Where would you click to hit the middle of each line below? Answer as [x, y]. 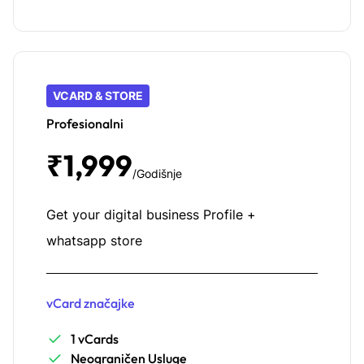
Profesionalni [85, 124]
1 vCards [95, 339]
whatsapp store [94, 241]
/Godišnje [157, 174]
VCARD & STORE [98, 96]
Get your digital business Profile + [151, 215]
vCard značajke [91, 303]
